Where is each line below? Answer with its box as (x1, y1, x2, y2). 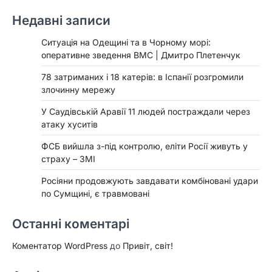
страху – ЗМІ (41, 153, 95, 164)
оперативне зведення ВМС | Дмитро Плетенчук (41, 49, 240, 60)
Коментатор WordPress (12, 240, 107, 251)
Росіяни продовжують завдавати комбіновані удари (41, 175, 258, 186)
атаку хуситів (41, 118, 98, 129)
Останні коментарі (12, 216, 129, 231)
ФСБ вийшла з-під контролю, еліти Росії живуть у (41, 140, 248, 151)
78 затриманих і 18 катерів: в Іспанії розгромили (41, 71, 243, 82)
